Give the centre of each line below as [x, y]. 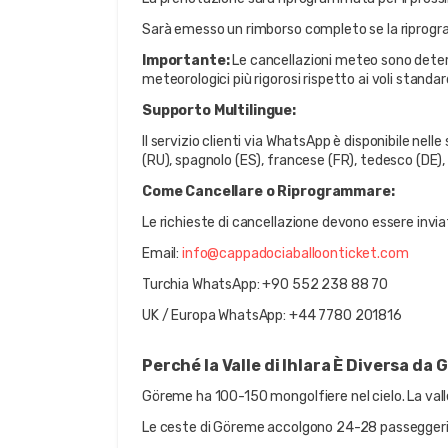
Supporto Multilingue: [219, 110]
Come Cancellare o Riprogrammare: [268, 191]
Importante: [186, 60]
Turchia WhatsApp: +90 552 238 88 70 [265, 284]
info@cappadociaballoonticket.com [295, 253]
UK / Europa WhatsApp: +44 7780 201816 [272, 315]
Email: [162, 253]
